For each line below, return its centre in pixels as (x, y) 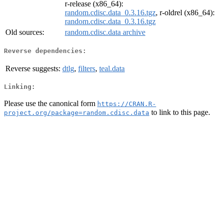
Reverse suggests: (33, 68)
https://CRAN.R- (127, 104)
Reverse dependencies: (45, 51)
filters (87, 68)
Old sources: (25, 32)
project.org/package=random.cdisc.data (77, 112)
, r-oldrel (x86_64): (185, 13)
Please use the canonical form (51, 103)
